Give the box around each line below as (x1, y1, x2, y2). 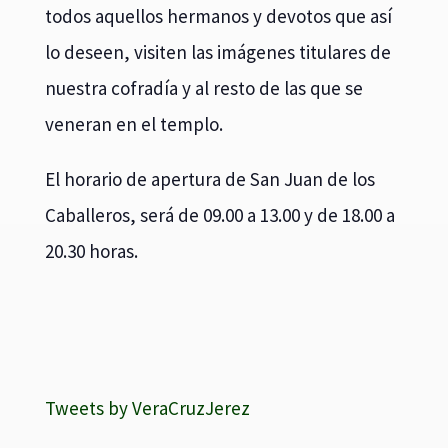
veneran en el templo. (44, 111, 223, 136)
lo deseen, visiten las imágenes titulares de (44, 39, 391, 64)
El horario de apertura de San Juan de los (44, 166, 375, 191)
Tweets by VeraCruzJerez (44, 395, 250, 420)
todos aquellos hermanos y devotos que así (44, 3, 392, 28)
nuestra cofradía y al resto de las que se (44, 75, 363, 100)
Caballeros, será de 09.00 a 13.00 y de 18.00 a (44, 202, 395, 227)
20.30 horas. (44, 238, 138, 263)
